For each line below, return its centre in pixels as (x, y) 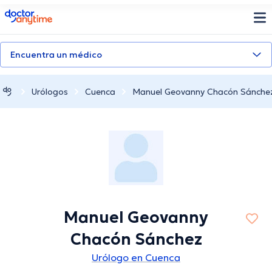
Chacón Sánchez (136, 240)
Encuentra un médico (56, 55)
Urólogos (50, 91)
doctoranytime (39, 14)
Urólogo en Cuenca (136, 258)
